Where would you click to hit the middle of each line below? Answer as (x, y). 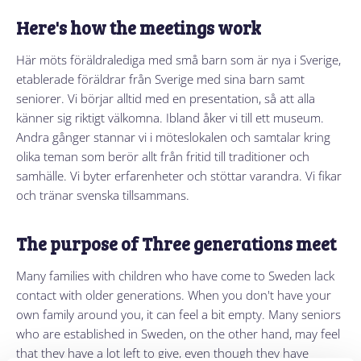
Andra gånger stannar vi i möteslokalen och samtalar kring (173, 120)
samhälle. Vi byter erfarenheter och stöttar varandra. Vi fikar (179, 158)
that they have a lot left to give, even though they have (162, 336)
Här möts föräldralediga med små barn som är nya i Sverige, (178, 42)
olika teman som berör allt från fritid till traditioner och (163, 139)
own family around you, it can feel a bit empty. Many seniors (178, 297)
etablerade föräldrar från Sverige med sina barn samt (160, 62)
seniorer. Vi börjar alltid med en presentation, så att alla (166, 81)
